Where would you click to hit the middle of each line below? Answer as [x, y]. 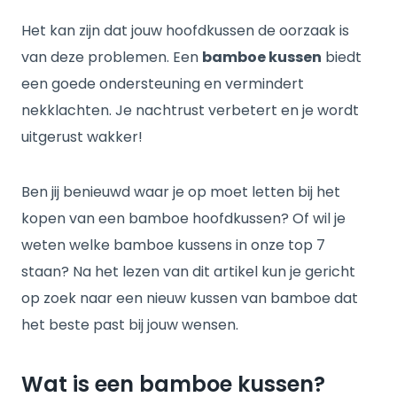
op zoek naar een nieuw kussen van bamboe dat [190, 298]
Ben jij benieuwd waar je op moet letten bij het [181, 192]
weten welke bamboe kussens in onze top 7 [173, 245]
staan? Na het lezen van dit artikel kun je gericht [188, 272]
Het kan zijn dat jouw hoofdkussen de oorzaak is [185, 31]
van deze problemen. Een [112, 57]
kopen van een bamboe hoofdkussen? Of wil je [183, 218]
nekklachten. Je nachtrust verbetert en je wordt [190, 110]
